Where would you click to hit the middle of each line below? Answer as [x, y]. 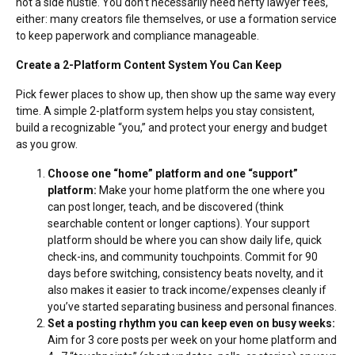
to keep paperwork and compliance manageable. [137, 35]
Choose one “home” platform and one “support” [173, 173]
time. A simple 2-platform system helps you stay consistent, [165, 111]
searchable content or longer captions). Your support [179, 223]
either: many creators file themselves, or [117, 19]
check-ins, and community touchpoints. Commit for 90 [183, 256]
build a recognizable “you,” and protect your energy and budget [172, 127]
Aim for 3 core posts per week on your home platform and [192, 340]
